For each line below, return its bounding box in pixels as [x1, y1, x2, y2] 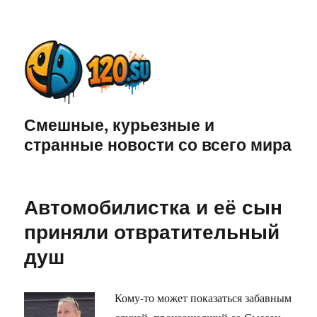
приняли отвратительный [24, 217, 280, 246]
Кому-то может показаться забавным [115, 290, 292, 306]
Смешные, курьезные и [24, 113, 215, 137]
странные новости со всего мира [24, 132, 292, 156]
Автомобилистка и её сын [24, 192, 283, 221]
